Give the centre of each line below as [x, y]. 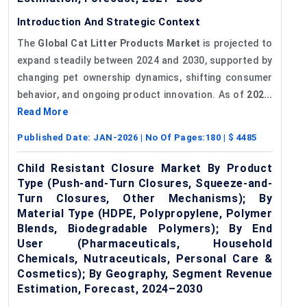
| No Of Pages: [172, 137]
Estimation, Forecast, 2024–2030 [110, 288]
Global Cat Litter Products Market [119, 43]
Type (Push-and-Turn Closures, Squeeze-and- [145, 183]
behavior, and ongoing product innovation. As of [132, 94]
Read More [42, 111]
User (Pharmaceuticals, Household [145, 243]
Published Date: [55, 137]
